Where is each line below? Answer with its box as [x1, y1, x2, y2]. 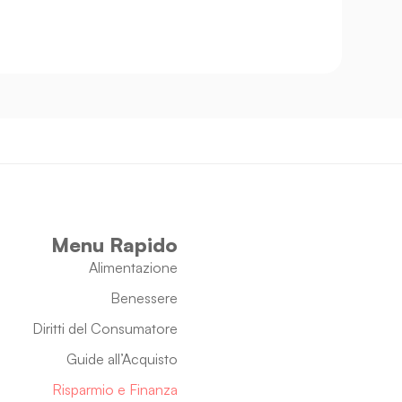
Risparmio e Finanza [51, 380, 178, 399]
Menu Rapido [50, 232, 178, 258]
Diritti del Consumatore [31, 319, 178, 338]
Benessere [109, 289, 178, 308]
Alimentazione [88, 258, 178, 277]
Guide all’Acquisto [66, 350, 178, 369]
